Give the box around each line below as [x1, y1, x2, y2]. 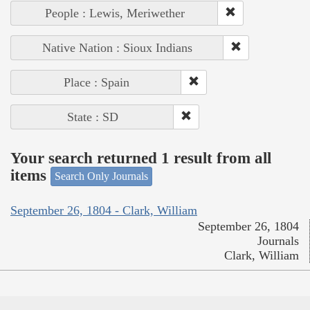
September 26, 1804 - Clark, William [10, 203, 197, 217]
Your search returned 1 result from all [10, 149, 271, 167]
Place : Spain [63, 75, 129, 90]
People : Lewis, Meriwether [44, 6, 185, 21]
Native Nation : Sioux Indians [42, 41, 192, 55]
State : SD [66, 110, 118, 125]
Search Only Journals [55, 170, 148, 183]
